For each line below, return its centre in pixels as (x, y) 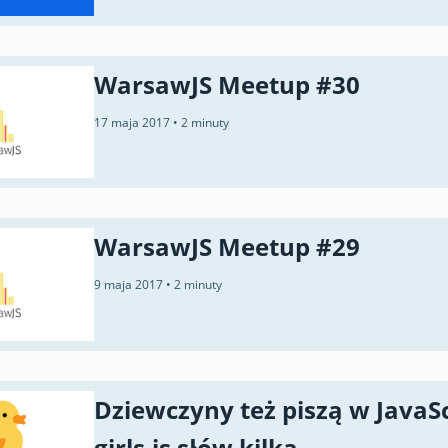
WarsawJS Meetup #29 (227, 247)
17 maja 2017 (133, 122)
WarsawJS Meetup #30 (227, 84)
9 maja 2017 (130, 285)
